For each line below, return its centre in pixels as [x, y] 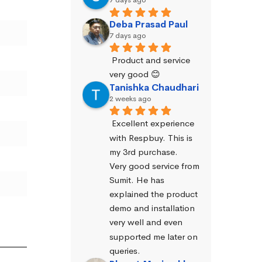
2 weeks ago [130, 99]
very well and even [146, 222]
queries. [125, 250]
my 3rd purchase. [144, 151]
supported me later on [154, 236]
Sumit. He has [137, 180]
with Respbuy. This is [151, 137]
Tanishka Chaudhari [154, 88]
